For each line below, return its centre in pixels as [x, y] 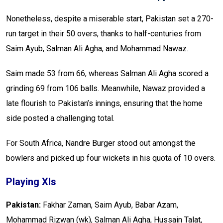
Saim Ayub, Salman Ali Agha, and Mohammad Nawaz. [97, 49]
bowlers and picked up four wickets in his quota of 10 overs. [111, 158]
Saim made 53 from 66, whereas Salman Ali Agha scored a [107, 74]
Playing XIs [32, 182]
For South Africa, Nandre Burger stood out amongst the [101, 143]
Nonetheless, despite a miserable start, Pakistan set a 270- [110, 19]
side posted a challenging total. [60, 118]
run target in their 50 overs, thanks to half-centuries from [104, 34]
